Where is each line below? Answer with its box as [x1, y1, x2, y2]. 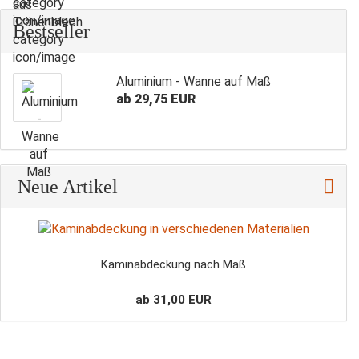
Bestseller [13, 21, 90, 42]
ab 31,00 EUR [135, 292, 212, 307]
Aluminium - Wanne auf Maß [115, 74, 271, 89]
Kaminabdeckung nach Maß [101, 257, 246, 272]
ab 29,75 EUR [115, 91, 196, 107]
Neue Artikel [13, 176, 118, 197]
